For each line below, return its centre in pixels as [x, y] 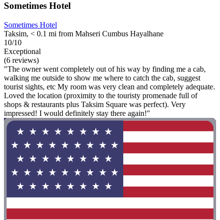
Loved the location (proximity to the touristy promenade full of [101, 95]
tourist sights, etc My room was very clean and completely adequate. [110, 86]
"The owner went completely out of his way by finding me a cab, [105, 69]
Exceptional [22, 51]
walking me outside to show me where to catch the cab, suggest [102, 78]
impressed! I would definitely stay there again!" [77, 113]
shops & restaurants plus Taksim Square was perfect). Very [95, 104]
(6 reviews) [21, 60]
